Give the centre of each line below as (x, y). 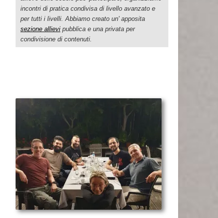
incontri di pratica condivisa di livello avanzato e (88, 8)
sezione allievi (40, 29)
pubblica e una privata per (98, 29)
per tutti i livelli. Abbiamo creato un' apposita (83, 18)
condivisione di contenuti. (56, 39)
